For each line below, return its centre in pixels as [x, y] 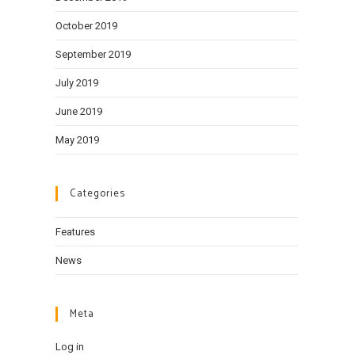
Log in [70, 347]
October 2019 [86, 26]
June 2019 [79, 111]
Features [75, 232]
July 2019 [77, 83]
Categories [97, 194]
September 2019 [93, 54]
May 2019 [77, 140]
